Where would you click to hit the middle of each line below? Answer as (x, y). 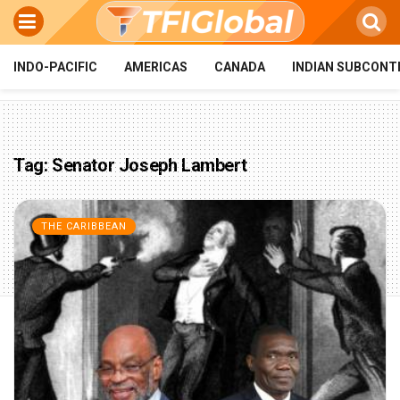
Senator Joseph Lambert (150, 165)
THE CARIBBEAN (84, 226)
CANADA (240, 67)
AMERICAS (156, 67)
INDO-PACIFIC (55, 67)
